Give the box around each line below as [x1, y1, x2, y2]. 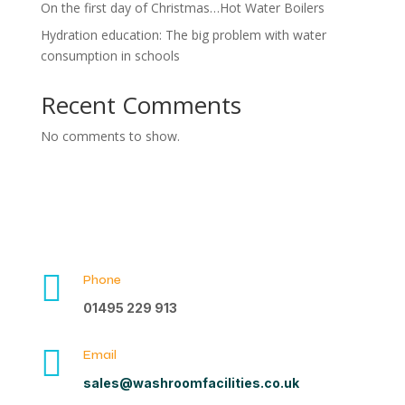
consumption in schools [40, 47, 180, 64]
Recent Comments [40, 89, 241, 121]
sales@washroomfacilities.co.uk [82, 375, 299, 391]
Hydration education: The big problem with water [40, 26, 326, 43]
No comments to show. [40, 127, 180, 145]
